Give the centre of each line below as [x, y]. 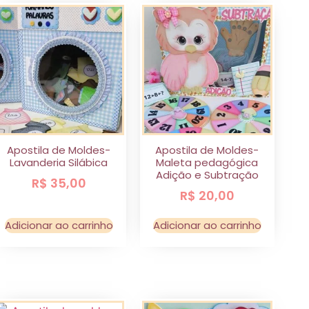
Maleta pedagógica [207, 162]
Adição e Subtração [207, 175]
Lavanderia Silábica [59, 162]
